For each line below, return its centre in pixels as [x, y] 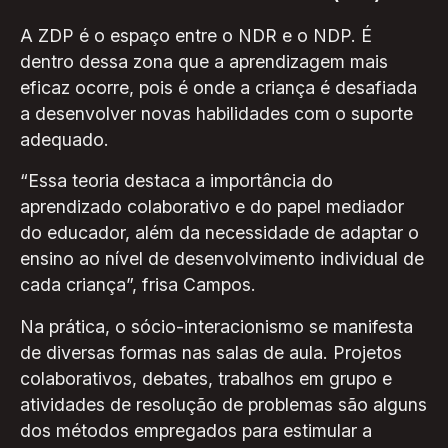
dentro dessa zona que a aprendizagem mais [203, 61]
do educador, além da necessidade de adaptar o [219, 233]
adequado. [64, 139]
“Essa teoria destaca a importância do [176, 181]
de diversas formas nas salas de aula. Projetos [210, 353]
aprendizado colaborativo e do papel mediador [211, 207]
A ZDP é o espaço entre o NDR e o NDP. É [195, 35]
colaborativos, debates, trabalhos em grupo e [205, 379]
